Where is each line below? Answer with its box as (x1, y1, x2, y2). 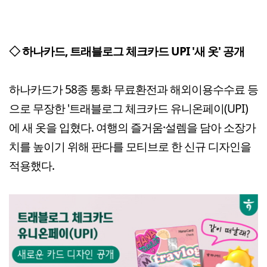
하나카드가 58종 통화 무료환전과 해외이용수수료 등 (9, 80, 258, 97)
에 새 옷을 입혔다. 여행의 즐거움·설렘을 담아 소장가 (9, 119, 256, 135)
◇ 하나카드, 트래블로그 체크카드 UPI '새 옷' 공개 (9, 42, 244, 59)
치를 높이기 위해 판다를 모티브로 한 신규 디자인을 (9, 138, 251, 154)
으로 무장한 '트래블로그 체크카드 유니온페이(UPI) (9, 100, 248, 116)
